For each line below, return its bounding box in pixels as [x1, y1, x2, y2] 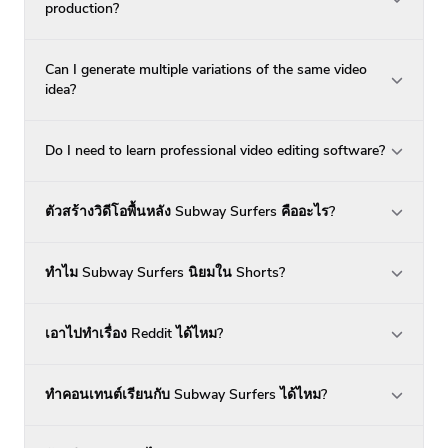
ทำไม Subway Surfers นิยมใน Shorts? [45, 262, 285, 282]
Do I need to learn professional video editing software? [45, 140, 385, 160]
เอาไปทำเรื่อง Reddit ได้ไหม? [45, 323, 223, 343]
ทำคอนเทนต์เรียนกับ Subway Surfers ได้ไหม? [45, 384, 327, 404]
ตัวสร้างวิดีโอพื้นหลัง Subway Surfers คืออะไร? [45, 201, 335, 221]
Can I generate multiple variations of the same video [45, 59, 367, 79]
